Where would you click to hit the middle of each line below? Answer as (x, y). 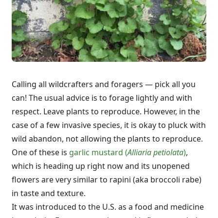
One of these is (40, 153)
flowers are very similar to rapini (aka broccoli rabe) (107, 180)
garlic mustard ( (98, 153)
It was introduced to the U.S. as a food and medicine (108, 207)
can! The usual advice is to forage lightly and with (102, 98)
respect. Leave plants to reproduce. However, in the (106, 112)
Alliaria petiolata (155, 153)
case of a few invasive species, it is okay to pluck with (109, 125)
